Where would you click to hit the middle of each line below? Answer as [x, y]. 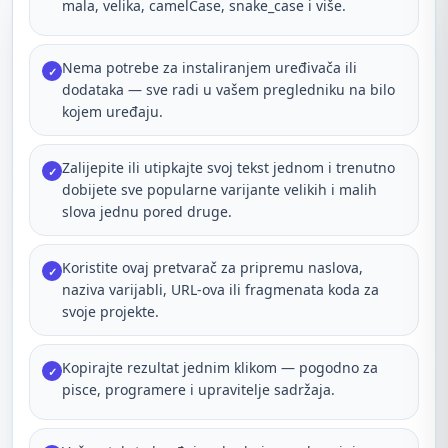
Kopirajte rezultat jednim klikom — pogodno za [220, 367]
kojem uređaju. [112, 111]
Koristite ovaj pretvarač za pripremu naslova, [212, 267]
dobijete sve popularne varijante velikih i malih [219, 189]
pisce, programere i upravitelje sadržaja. [198, 389]
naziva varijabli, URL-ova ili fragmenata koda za [220, 289]
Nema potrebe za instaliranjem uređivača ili [209, 67]
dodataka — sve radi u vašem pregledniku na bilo [228, 89]
